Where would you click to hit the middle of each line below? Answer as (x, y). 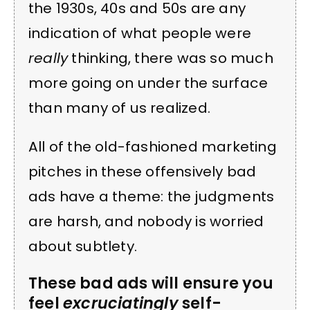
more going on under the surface (148, 83)
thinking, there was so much (171, 58)
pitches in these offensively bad (143, 172)
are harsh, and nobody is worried (146, 222)
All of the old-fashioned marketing (153, 147)
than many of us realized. (121, 108)
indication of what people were (140, 33)
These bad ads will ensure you (151, 283)
